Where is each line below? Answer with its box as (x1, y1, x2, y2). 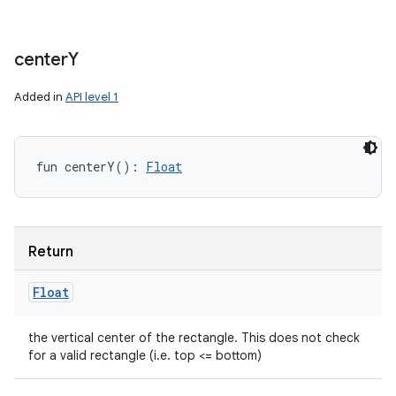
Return (28, 243, 73, 261)
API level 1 (65, 89, 118, 104)
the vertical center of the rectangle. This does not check (28, 330, 360, 346)
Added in (14, 89, 65, 104)
